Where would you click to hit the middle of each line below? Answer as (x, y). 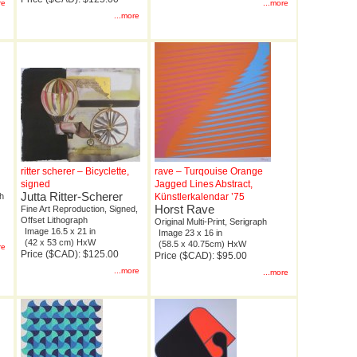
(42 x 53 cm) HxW (60, 243)
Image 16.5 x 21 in (60, 231)
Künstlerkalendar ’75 (200, 197)
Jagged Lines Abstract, (204, 184)
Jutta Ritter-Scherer (72, 197)
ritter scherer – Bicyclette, (75, 172)
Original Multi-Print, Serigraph (211, 222)
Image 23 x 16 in (190, 233)
